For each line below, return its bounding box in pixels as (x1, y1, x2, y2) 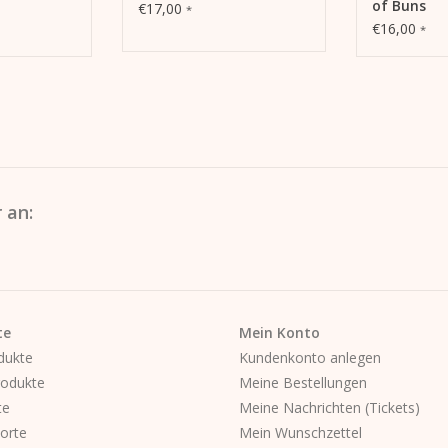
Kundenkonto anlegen (239, 347, 381, 367)
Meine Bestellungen (239, 372, 367, 392)
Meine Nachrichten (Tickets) (239, 397, 420, 417)
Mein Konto (239, 322, 320, 342)
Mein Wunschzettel (239, 422, 362, 442)
